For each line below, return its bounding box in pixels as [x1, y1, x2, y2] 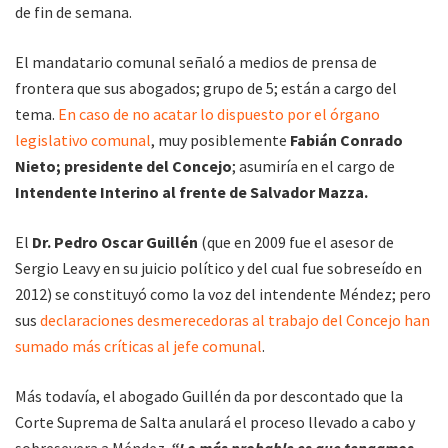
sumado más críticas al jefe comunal [15, 336, 262, 357]
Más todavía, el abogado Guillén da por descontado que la [15, 386, 403, 407]
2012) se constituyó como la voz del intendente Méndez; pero [15, 284, 431, 305]
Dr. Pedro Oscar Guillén [32, 232, 198, 253]
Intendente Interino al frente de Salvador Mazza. [15, 182, 371, 203]
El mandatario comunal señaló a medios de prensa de [15, 52, 377, 73]
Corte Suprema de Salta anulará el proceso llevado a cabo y [15, 412, 415, 433]
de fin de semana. [15, 2, 132, 23]
